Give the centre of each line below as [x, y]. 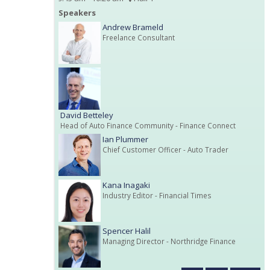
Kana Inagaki [126, 185]
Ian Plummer [125, 139]
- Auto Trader [205, 149]
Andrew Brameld [133, 27]
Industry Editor [128, 195]
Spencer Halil [127, 231]
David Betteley [87, 115]
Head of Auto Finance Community [117, 125]
